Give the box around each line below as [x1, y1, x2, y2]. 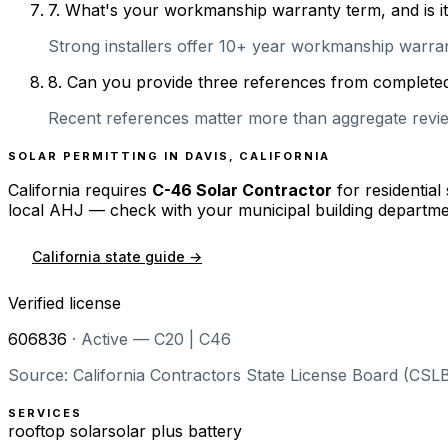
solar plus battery [108, 420, 242, 441]
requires [80, 179, 147, 200]
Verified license [8, 292, 121, 313]
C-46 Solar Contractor [152, 179, 332, 200]
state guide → [101, 247, 202, 265]
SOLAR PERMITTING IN [8, 148, 185, 163]
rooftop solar [8, 420, 108, 441]
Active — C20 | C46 [81, 328, 231, 349]
